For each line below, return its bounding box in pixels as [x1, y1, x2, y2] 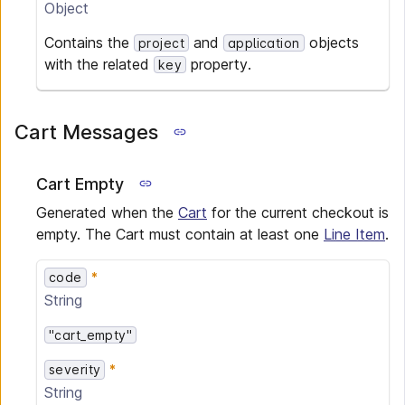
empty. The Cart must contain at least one [36, 225, 324, 243]
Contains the [44, 33, 134, 52]
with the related [44, 55, 154, 73]
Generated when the [36, 203, 178, 221]
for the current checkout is [207, 203, 389, 221]
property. [186, 55, 252, 73]
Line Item [324, 225, 385, 243]
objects [304, 33, 359, 52]
